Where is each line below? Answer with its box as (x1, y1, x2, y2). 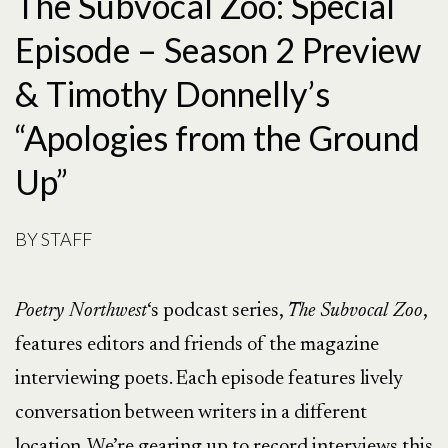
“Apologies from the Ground (15, 117, 420, 158)
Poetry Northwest (15, 301, 147, 321)
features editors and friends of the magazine (15, 335, 379, 355)
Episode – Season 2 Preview (15, 29, 421, 70)
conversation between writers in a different (15, 403, 367, 423)
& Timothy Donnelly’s (15, 73, 330, 114)
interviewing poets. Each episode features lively (15, 369, 403, 389)
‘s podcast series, (147, 301, 287, 321)
